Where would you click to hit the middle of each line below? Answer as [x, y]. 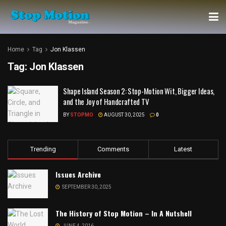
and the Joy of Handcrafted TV [106, 101]
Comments [113, 149]
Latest [183, 149]
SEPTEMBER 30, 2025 [86, 187]
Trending [43, 149]
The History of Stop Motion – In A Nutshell [124, 213]
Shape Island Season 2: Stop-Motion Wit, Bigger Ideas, [139, 91]
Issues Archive [78, 174]
